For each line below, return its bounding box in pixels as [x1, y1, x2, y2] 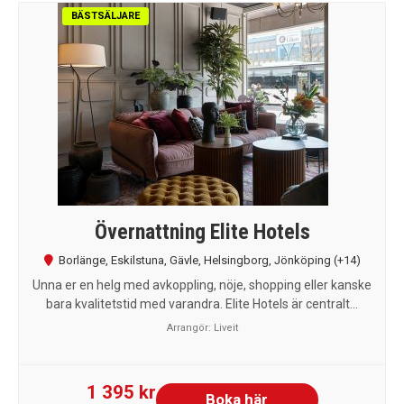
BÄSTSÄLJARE [71, 9, 140, 22]
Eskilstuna [110, 252, 164, 267]
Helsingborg [203, 252, 269, 267]
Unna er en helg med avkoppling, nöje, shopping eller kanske [32, 277, 372, 292]
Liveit [213, 321, 238, 334]
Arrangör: [166, 321, 214, 334]
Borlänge [58, 252, 106, 267]
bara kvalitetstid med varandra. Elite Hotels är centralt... [46, 296, 358, 311]
